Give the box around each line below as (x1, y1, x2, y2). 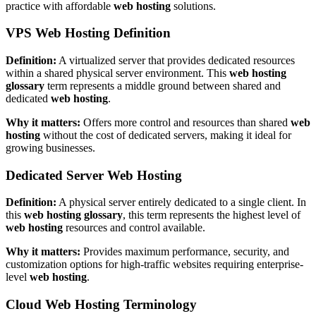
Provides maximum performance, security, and (80, 245, 289, 258)
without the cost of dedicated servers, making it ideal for (40, 128, 291, 141)
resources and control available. (63, 221, 205, 234)
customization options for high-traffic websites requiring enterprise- (6, 258, 303, 271)
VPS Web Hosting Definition (6, 25, 171, 41)
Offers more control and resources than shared (80, 116, 291, 128)
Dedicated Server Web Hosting (6, 167, 182, 183)
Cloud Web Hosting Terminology (6, 297, 197, 312)
